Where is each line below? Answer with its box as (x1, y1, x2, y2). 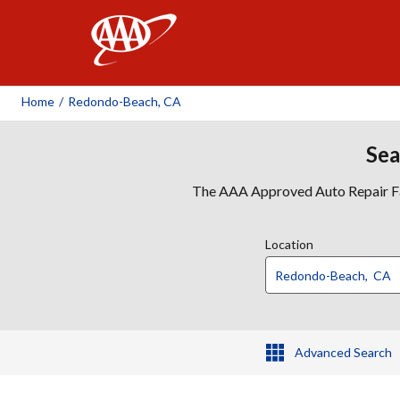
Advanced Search (294, 345, 392, 360)
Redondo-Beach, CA (68, 94, 181, 109)
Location (265, 237, 313, 252)
